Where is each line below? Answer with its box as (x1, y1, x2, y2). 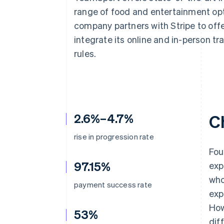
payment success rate (74, 179, 152, 189)
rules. (74, 47, 96, 59)
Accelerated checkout (36, 4, 108, 13)
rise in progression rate (74, 131, 154, 141)
